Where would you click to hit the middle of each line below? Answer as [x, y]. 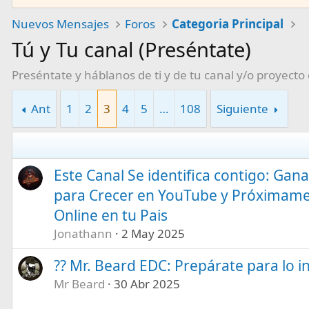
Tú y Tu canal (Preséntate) [131, 49]
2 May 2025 [153, 233]
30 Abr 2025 [147, 283]
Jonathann [83, 233]
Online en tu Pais [110, 215]
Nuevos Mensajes [60, 23]
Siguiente [243, 108]
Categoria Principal [228, 23]
